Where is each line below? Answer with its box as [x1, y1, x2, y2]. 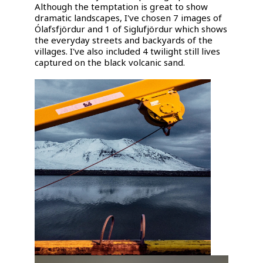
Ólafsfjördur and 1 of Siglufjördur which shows [35, 22, 228, 35]
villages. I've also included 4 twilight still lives [35, 45, 221, 57]
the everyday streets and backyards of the [35, 33, 213, 46]
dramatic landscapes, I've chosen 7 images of [35, 11, 222, 23]
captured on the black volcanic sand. [35, 56, 186, 68]
